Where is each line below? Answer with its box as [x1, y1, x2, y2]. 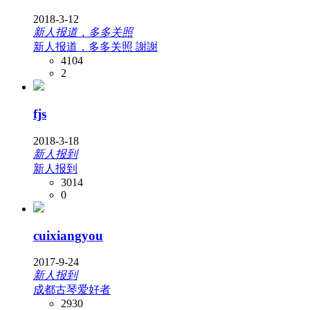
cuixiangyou [33, 228, 103, 243]
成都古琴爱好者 [33, 284, 111, 296]
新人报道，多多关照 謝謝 [33, 41, 158, 53]
